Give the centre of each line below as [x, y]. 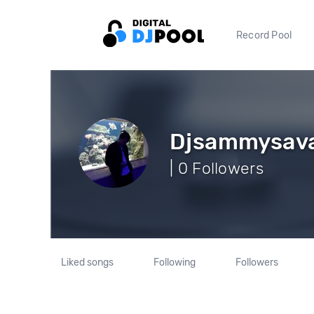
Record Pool [264, 35]
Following [174, 262]
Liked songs [88, 262]
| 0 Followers [217, 168]
